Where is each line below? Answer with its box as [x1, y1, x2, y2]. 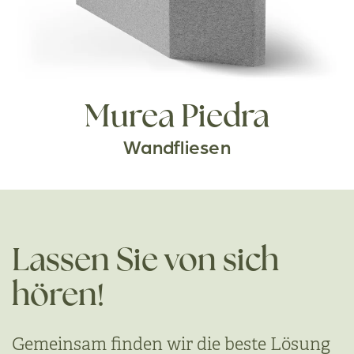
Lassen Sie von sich [12, 246, 279, 278]
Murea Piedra [85, 102, 269, 134]
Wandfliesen [123, 134, 231, 159]
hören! [12, 281, 104, 313]
